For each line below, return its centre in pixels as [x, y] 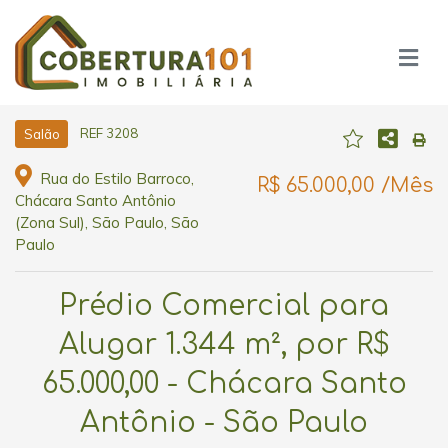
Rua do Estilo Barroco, [114, 178]
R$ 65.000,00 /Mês [345, 186]
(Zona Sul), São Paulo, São [107, 222]
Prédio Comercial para [224, 305]
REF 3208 [108, 133]
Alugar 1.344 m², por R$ [224, 344]
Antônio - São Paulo [224, 422]
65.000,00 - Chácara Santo [224, 383]
